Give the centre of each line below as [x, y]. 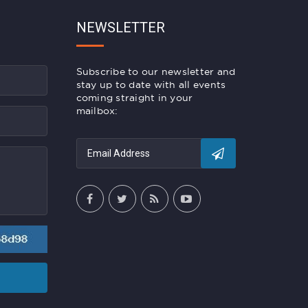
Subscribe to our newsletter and [156, 72]
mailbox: [97, 111]
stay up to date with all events [151, 85]
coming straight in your [134, 98]
